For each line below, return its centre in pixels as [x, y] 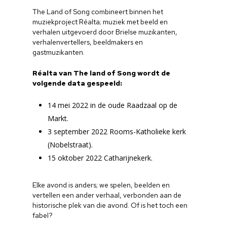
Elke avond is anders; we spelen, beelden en [101, 185]
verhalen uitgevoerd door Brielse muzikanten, [105, 32]
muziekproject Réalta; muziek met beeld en [100, 22]
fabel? [43, 215]
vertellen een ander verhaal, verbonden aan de [107, 195]
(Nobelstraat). [70, 144]
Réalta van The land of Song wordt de [102, 73]
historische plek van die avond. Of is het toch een [110, 205]
